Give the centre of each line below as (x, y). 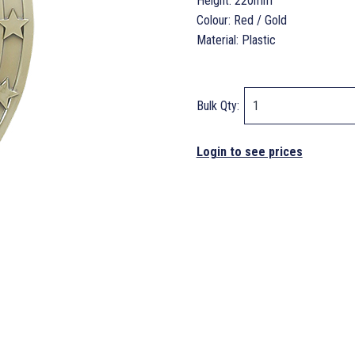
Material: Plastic (236, 40)
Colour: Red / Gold (241, 20)
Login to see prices (249, 151)
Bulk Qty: (219, 105)
